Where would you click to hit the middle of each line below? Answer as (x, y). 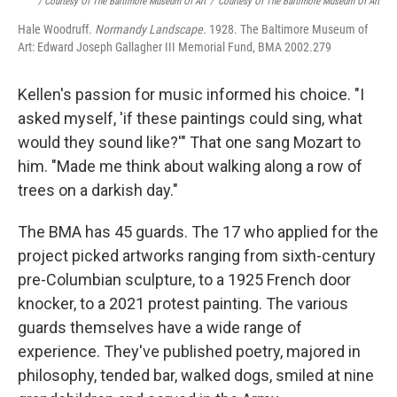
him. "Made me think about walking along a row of (190, 167)
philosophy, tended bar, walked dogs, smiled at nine (196, 376)
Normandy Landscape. (151, 30)
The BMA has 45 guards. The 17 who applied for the (198, 232)
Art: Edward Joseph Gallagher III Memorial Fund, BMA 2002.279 (175, 47)
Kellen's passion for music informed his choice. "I (191, 95)
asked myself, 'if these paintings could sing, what (190, 119)
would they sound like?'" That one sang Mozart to (189, 143)
